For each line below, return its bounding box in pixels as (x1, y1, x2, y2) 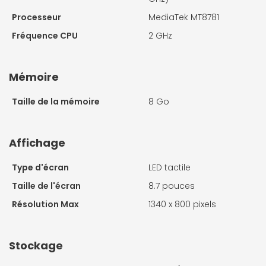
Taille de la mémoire (12, 96, 100, 108)
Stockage (9, 238, 63, 254)
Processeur (12, 11, 61, 24)
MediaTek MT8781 (148, 11, 219, 24)
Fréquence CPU (12, 30, 78, 42)
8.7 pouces (148, 180, 195, 192)
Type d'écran (12, 161, 69, 174)
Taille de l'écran (12, 180, 81, 192)
